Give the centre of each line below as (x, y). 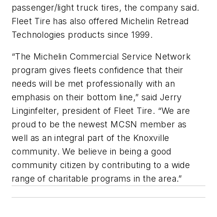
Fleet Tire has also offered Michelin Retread (100, 21)
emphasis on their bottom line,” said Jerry (97, 97)
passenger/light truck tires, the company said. (106, 7)
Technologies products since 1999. (82, 34)
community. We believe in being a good (92, 152)
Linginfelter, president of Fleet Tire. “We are (101, 111)
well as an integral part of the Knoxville (91, 138)
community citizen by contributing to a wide (101, 165)
